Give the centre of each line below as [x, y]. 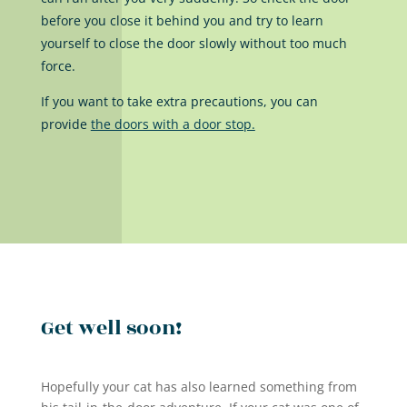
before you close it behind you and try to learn [182, 21]
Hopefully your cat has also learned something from [199, 387]
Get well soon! [111, 328]
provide [65, 124]
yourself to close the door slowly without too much [194, 44]
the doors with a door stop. [173, 124]
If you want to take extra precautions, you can [179, 102]
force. [58, 66]
